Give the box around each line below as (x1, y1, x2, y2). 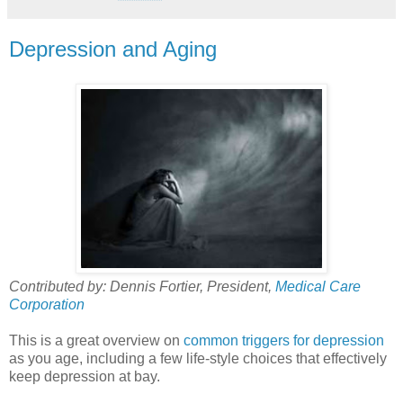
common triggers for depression (184, 332, 384, 348)
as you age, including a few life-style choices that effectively (9, 350, 387, 366)
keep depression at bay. (9, 368, 160, 384)
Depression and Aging (9, 36, 217, 61)
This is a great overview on (9, 332, 184, 348)
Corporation (9, 296, 85, 312)
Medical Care (275, 278, 361, 294)
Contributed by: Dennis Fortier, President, (9, 278, 275, 294)
